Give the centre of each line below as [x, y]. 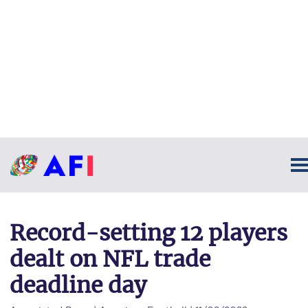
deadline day [78, 285]
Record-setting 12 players [148, 233]
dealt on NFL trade [110, 259]
